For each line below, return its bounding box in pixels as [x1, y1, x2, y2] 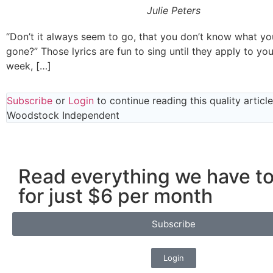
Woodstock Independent [7, 109, 119, 121]
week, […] [6, 60, 51, 72]
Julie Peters [147, 4, 200, 16]
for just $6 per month [18, 184, 213, 208]
